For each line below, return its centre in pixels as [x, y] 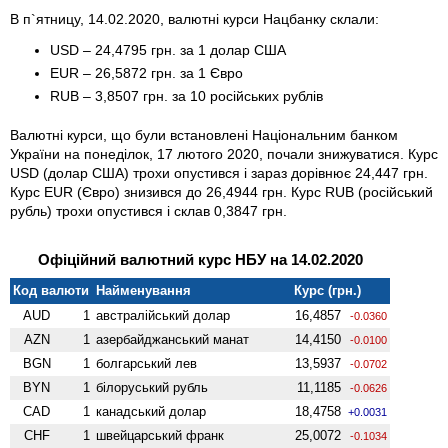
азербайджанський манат [173, 339]
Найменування [144, 290]
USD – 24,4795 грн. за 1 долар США [168, 49]
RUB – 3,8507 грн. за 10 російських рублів [186, 95]
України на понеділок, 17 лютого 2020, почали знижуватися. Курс [224, 153]
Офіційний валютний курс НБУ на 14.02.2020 [200, 259]
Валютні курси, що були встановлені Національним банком [204, 134]
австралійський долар [163, 315]
